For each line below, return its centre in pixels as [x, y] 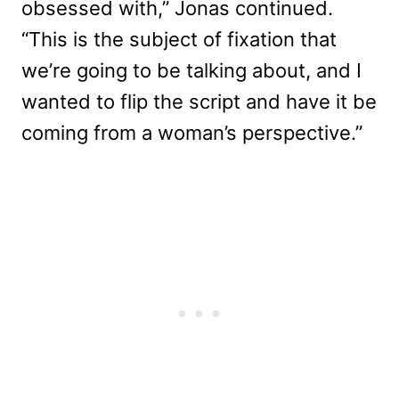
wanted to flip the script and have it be [199, 102]
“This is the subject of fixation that [179, 39]
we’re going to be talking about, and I [191, 70]
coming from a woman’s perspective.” [192, 133]
